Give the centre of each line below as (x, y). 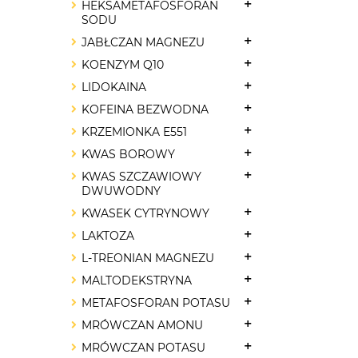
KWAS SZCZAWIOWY (141, 177)
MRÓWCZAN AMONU (142, 325)
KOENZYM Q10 (123, 65)
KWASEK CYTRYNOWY (145, 213)
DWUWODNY (121, 191)
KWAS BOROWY (128, 154)
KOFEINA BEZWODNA (145, 109)
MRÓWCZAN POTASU (143, 348)
